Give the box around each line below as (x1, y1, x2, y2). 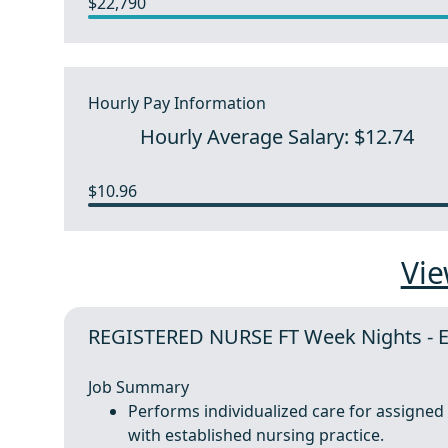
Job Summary (88, 376, 189, 398)
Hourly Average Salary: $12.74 (140, 123, 415, 150)
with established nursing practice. (128, 424, 384, 446)
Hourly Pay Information (88, 92, 266, 114)
